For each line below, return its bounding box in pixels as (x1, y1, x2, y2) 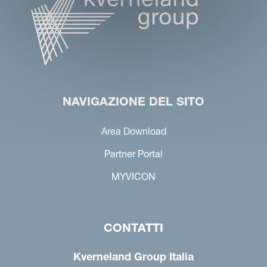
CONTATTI (104, 221, 163, 235)
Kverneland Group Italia (73, 250, 194, 264)
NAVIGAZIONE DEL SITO (63, 94, 204, 109)
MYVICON (111, 170, 156, 183)
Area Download (101, 125, 166, 138)
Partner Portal (104, 148, 163, 160)
